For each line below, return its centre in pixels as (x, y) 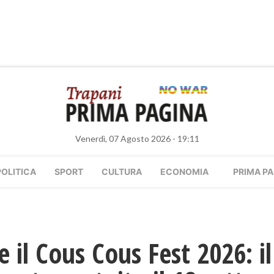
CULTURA (122, 172)
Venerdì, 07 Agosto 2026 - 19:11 (137, 139)
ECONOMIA (184, 172)
